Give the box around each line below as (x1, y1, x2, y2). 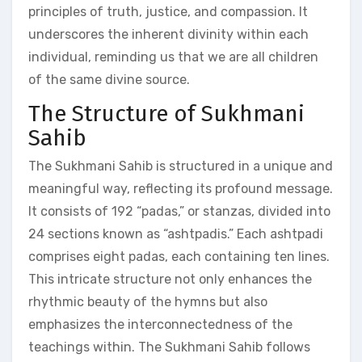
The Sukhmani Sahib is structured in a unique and (28, 158, 333, 174)
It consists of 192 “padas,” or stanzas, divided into (28, 204, 330, 219)
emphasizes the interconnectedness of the (28, 317, 293, 332)
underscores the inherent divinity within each (28, 26, 309, 42)
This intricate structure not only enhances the (28, 271, 312, 287)
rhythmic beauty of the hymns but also (28, 294, 267, 309)
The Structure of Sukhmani (28, 99, 305, 127)
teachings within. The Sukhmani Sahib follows (28, 339, 310, 355)
